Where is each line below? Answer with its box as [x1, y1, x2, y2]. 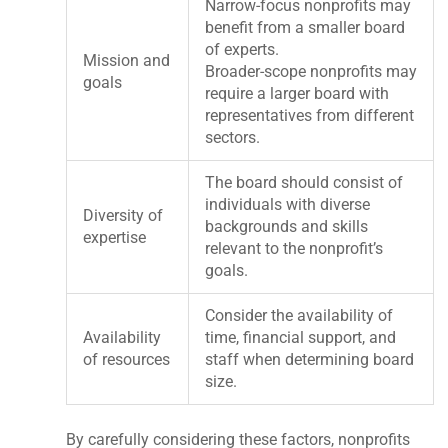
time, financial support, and [205, 327, 397, 347]
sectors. [205, 127, 261, 147]
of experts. [205, 39, 280, 59]
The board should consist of [205, 172, 404, 192]
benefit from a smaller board [205, 17, 406, 37]
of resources [83, 349, 171, 369]
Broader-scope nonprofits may [205, 61, 418, 81]
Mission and [83, 50, 171, 70]
